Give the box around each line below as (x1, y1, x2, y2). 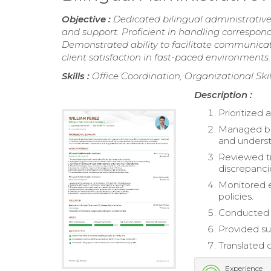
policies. (218, 191, 254, 203)
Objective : (62, 13, 113, 25)
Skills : (62, 70, 92, 82)
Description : (194, 89, 253, 101)
